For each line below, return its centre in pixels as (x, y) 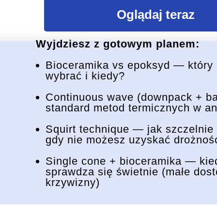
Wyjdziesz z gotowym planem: (118, 44)
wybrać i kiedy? (85, 76)
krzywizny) (73, 182)
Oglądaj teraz (156, 15)
